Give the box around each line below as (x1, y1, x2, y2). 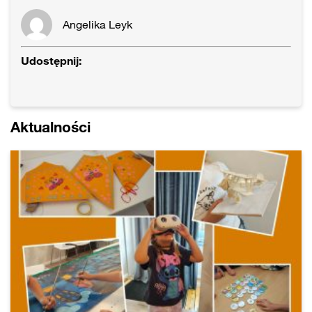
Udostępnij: (21, 53, 81, 68)
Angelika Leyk (63, 17, 132, 31)
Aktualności (10, 117, 91, 136)
